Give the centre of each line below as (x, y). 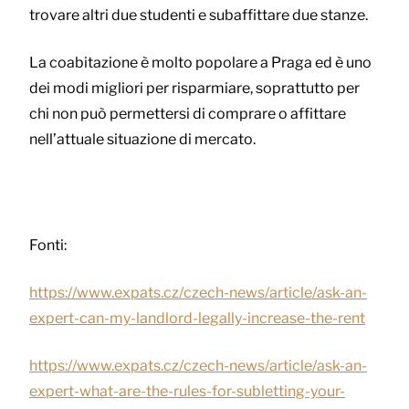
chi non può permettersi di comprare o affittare (188, 114)
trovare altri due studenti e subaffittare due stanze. (199, 16)
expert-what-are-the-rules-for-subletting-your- (187, 392)
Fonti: (48, 246)
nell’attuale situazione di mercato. (142, 140)
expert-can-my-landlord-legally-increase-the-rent (197, 319)
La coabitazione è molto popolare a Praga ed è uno (200, 63)
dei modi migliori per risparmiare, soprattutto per (194, 89)
